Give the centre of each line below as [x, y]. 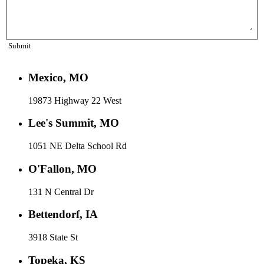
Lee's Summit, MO [74, 123]
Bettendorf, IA [63, 214]
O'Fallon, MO [62, 169]
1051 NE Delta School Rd [77, 146]
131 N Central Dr [61, 192]
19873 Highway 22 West [75, 100]
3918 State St [53, 237]
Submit [20, 45]
